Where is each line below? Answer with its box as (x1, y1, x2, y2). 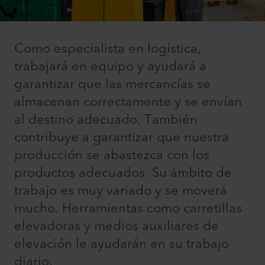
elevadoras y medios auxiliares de (14, 215, 219, 238)
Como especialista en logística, (14, 37, 201, 61)
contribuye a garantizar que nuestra (14, 126, 229, 150)
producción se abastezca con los (14, 144, 209, 167)
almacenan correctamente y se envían (14, 91, 242, 114)
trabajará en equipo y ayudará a (14, 55, 206, 79)
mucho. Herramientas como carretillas (14, 197, 242, 221)
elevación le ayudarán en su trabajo (14, 232, 229, 256)
